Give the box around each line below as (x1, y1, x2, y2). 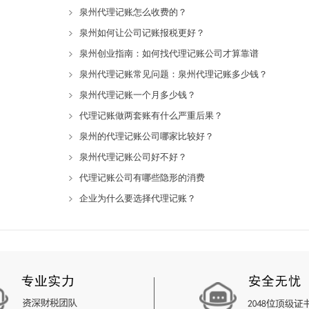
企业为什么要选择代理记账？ (79, 192, 196, 203)
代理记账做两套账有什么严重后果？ (79, 110, 223, 121)
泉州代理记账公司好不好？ (79, 151, 187, 162)
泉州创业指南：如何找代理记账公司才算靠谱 (79, 48, 259, 59)
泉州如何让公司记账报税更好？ (79, 27, 205, 38)
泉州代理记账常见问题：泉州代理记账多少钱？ (79, 68, 268, 79)
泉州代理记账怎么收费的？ (79, 6, 187, 17)
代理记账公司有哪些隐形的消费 (79, 172, 205, 183)
